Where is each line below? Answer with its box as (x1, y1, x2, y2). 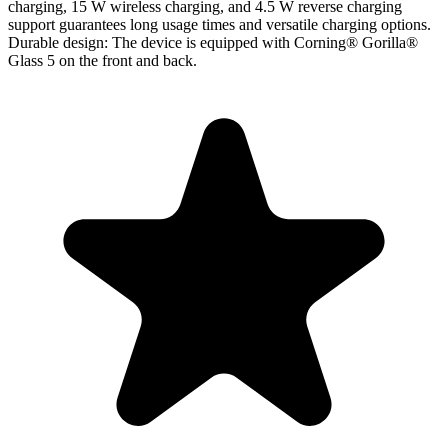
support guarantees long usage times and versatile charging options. (8, 16, 431, 34)
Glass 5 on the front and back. (8, 52, 197, 70)
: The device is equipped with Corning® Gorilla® (104, 34, 418, 52)
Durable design (8, 34, 104, 52)
